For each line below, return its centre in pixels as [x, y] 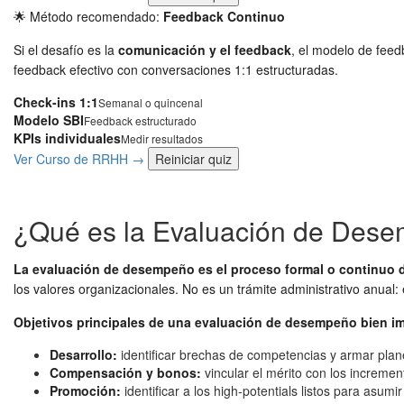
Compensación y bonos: [125, 372]
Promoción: [85, 390]
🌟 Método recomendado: [88, 16]
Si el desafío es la [66, 50]
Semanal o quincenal [151, 102]
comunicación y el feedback [205, 50]
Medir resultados [162, 138]
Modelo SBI [49, 120]
